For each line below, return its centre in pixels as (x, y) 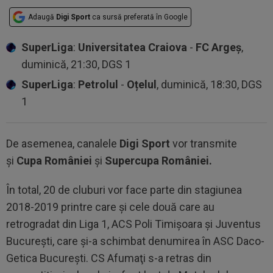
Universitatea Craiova (133, 47)
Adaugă (42, 17)
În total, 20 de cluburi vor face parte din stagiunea (124, 190)
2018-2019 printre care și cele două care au (110, 207)
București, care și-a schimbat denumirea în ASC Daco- (135, 241)
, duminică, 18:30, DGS (209, 84)
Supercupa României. (157, 160)
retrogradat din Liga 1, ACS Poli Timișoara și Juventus (133, 224)
